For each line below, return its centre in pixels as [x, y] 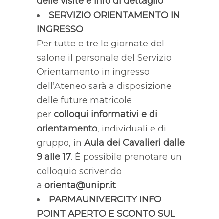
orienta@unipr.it [80, 185]
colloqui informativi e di [105, 114]
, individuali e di [131, 128]
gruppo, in [60, 142]
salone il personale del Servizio [104, 57]
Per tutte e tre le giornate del [100, 43]
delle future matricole [84, 100]
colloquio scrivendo [79, 171]
